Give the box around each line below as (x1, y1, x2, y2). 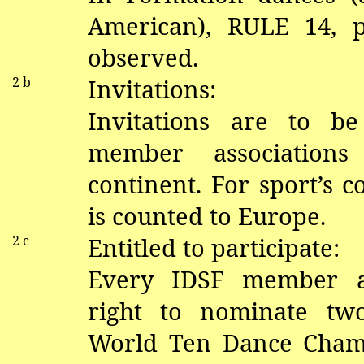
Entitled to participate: (88, 232, 340, 263)
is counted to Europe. (88, 200, 327, 232)
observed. (88, 41, 199, 73)
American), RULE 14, (88, 10, 353, 41)
